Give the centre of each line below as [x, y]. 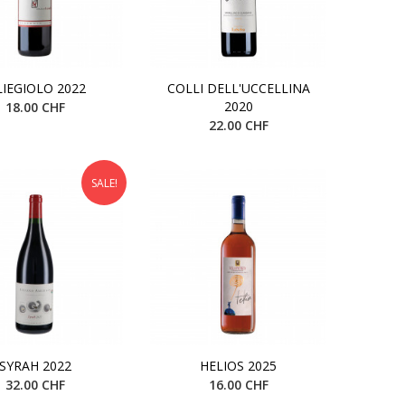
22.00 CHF [238, 125]
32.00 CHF [35, 384]
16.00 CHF [238, 384]
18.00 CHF [35, 107]
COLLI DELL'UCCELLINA [238, 88]
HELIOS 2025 [238, 365]
